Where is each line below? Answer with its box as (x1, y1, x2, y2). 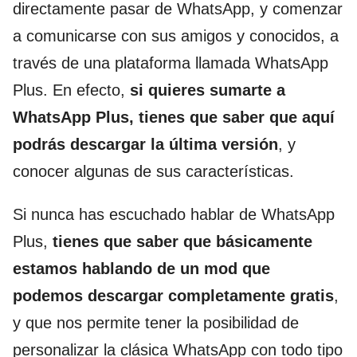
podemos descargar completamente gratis (13, 287, 334, 304)
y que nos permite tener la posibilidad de (13, 314, 299, 331)
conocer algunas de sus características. (13, 163, 294, 180)
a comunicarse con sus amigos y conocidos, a (13, 27, 339, 45)
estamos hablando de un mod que (13, 260, 270, 277)
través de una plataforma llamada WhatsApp (13, 54, 328, 72)
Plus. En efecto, (13, 81, 130, 99)
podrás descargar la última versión (13, 135, 278, 153)
